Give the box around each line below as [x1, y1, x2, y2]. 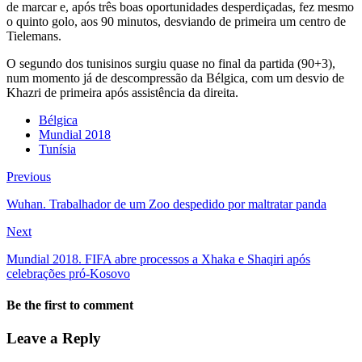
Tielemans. [6, 28, 61, 43]
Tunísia [39, 141, 76, 156]
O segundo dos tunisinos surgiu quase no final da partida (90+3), [6, 56, 335, 70]
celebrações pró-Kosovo [6, 266, 130, 280]
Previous [6, 169, 51, 183]
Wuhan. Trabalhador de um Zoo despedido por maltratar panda [6, 196, 326, 211]
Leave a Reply [6, 330, 101, 347]
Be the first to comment [6, 298, 133, 313]
